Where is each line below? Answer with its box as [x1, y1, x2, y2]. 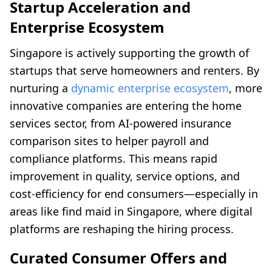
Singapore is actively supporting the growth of [10, 46, 249, 61]
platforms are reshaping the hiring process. [10, 222, 234, 237]
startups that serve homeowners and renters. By [10, 63, 259, 78]
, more [229, 81, 262, 96]
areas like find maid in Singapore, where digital [10, 204, 253, 219]
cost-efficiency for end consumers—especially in [10, 186, 258, 202]
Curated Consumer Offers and [10, 248, 227, 268]
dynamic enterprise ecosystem [71, 81, 229, 96]
